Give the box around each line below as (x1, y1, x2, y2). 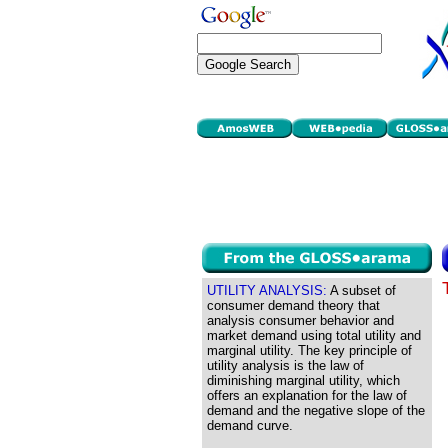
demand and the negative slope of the (207, 403, 425, 418)
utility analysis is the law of (207, 358, 364, 373)
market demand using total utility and (207, 328, 421, 343)
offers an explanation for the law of (207, 388, 407, 403)
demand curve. (207, 418, 293, 433)
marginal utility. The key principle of (207, 343, 412, 358)
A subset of (327, 283, 396, 298)
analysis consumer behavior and (207, 313, 394, 328)
